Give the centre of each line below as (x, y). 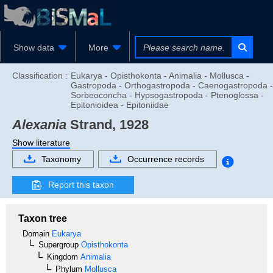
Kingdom (62, 257)
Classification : (40, 76)
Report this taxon (81, 184)
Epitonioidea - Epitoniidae (120, 105)
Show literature (41, 142)
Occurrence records (166, 159)
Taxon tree (43, 218)
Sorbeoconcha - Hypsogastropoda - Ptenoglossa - (167, 95)
